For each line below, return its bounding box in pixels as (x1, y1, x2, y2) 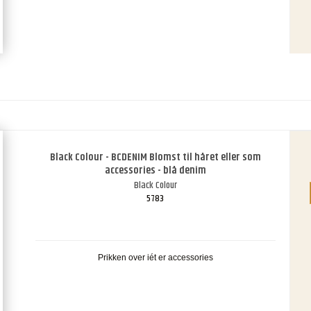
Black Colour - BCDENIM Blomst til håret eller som (49, 149, 261, 166)
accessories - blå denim (104, 162, 206, 179)
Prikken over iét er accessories (97, 253, 213, 262)
